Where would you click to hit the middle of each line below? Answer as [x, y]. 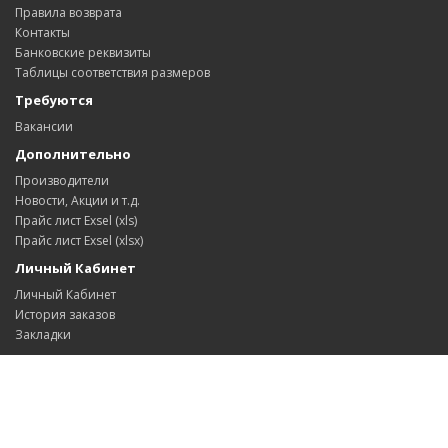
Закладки [43, 334]
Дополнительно [73, 154]
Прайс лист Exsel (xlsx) [79, 240]
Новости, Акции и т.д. [77, 200]
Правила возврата [68, 12]
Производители [62, 180]
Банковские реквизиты [83, 52]
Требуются [54, 100]
